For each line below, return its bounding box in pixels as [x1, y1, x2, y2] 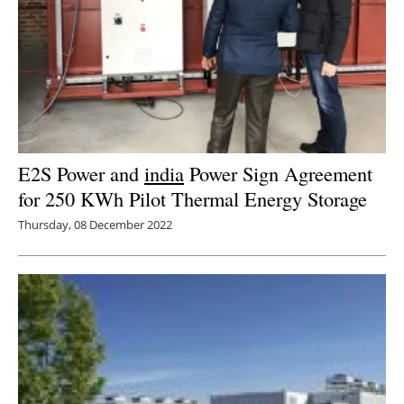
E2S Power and [18, 159, 144, 187]
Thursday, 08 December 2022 [18, 216, 172, 233]
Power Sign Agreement [184, 159, 372, 187]
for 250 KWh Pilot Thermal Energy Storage [18, 184, 367, 212]
